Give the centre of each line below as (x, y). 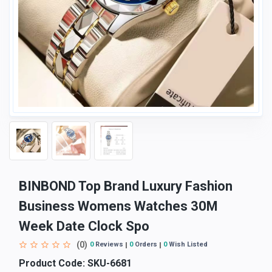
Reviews (108, 245)
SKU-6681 (108, 263)
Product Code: (52, 263)
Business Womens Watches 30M (118, 206)
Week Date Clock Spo (84, 226)
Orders (145, 245)
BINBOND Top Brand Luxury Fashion (126, 186)
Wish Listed (187, 245)
